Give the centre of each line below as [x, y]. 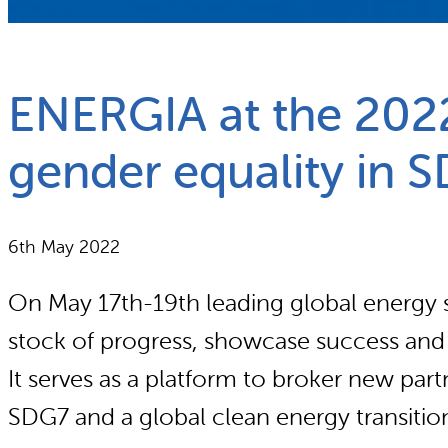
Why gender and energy [113, 78]
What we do [65, 34]
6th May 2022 [64, 246]
